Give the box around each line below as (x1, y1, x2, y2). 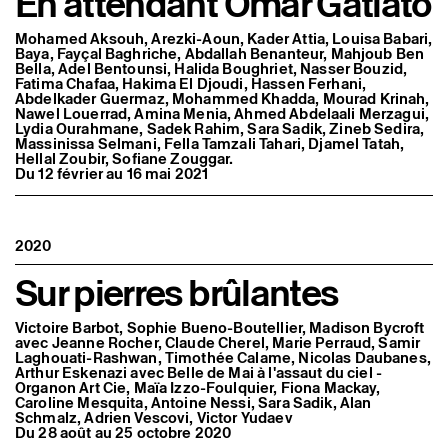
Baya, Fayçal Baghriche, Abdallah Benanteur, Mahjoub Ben (15, 42, 425, 64)
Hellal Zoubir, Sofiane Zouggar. (15, 147, 234, 169)
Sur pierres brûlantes (15, 267, 338, 320)
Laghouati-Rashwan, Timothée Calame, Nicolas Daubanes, (15, 346, 431, 368)
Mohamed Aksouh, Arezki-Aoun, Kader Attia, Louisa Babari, (15, 27, 433, 49)
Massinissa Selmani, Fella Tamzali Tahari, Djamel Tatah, (15, 132, 405, 154)
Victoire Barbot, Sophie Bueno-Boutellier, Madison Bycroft (15, 316, 425, 338)
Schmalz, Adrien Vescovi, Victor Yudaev (15, 406, 293, 428)
